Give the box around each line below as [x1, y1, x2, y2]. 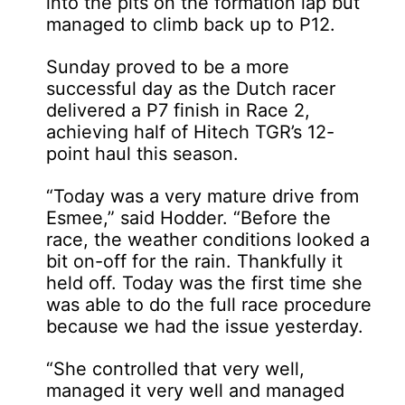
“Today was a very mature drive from [46, 184, 360, 207]
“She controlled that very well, [46, 357, 306, 380]
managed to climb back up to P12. [46, 13, 336, 35]
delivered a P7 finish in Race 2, [46, 99, 311, 121]
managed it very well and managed [46, 379, 345, 401]
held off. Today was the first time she [46, 271, 363, 294]
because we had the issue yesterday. [46, 315, 364, 337]
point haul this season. [46, 142, 240, 165]
